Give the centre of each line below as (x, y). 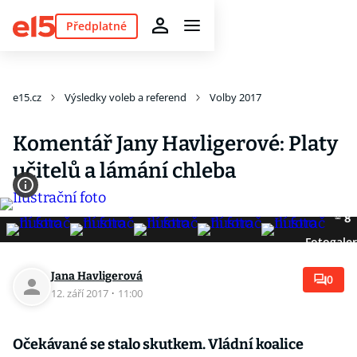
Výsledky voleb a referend (126, 97)
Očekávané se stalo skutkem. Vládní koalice (158, 344)
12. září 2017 (81, 293)
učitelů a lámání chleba (124, 171)
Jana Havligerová (97, 276)
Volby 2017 (235, 97)
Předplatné (96, 25)
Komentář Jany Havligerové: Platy (175, 144)
